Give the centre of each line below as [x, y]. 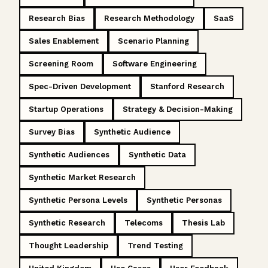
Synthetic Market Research [82, 177]
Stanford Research [187, 86]
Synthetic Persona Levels [78, 200]
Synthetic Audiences [69, 154]
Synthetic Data [157, 154]
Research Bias [57, 18]
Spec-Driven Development [80, 86]
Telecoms [144, 223]
